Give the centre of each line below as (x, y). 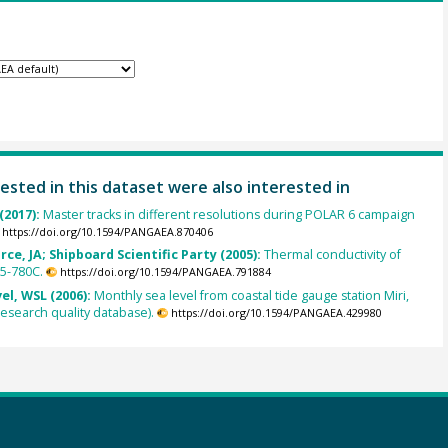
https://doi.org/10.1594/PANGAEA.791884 (165, 272)
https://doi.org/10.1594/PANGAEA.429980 (276, 312)
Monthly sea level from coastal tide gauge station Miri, (251, 295)
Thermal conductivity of (332, 255)
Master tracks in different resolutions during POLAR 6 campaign (228, 215)
